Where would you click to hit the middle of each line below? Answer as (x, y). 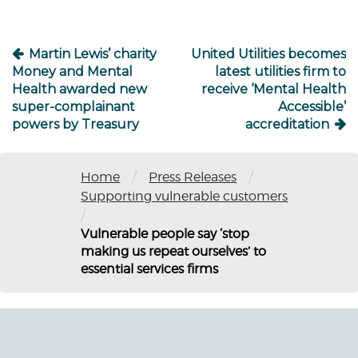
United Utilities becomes (268, 54)
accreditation (287, 124)
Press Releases (193, 177)
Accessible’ (312, 107)
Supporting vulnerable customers (185, 196)
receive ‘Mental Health (274, 89)
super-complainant (74, 107)
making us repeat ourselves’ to (174, 251)
